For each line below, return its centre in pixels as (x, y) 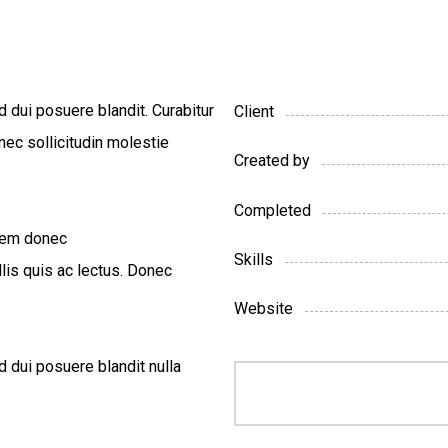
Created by (271, 161)
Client (253, 112)
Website (263, 308)
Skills (253, 259)
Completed (272, 210)
